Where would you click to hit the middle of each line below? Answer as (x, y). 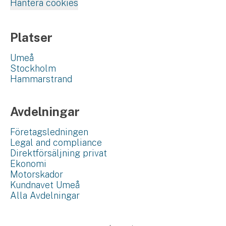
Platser (31, 37)
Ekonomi (28, 164)
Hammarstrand (41, 79)
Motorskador (37, 174)
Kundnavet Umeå (45, 185)
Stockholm (33, 68)
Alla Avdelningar (45, 195)
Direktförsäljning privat (59, 153)
